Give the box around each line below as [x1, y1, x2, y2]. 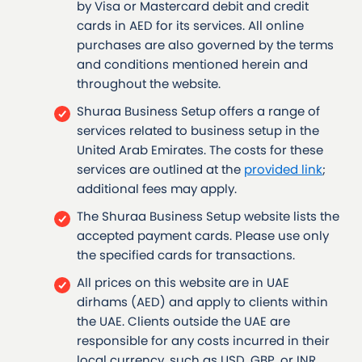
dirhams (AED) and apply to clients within [77, 293, 328, 311]
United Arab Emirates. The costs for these [77, 141, 323, 159]
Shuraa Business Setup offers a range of [77, 103, 320, 120]
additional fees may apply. [77, 180, 237, 198]
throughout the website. [77, 75, 221, 93]
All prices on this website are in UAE [77, 274, 289, 292]
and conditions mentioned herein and [77, 56, 308, 74]
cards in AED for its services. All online [77, 17, 304, 35]
